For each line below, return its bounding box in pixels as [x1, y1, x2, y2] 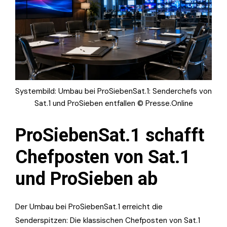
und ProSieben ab [15, 168, 158, 190]
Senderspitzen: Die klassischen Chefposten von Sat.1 [15, 215, 200, 225]
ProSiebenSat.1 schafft [15, 124, 204, 146]
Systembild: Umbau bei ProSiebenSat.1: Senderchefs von [15, 86, 212, 96]
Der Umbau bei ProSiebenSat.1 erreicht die [15, 201, 163, 212]
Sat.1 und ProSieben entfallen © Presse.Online [34, 98, 193, 108]
